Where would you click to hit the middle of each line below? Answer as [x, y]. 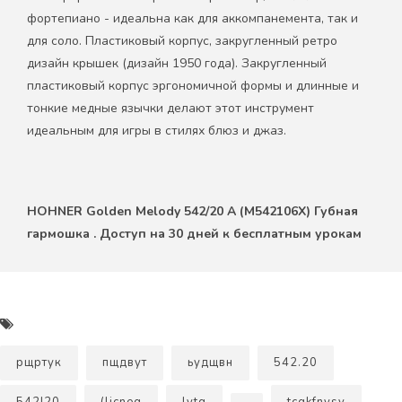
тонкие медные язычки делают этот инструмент [170, 108]
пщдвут [125, 363]
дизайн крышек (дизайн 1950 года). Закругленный [177, 63]
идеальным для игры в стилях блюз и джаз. [157, 130]
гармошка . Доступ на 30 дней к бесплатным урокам [194, 233]
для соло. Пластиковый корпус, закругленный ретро [182, 40]
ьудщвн [210, 363]
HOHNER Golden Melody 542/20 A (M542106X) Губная [192, 211]
